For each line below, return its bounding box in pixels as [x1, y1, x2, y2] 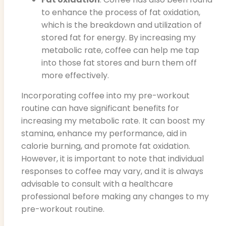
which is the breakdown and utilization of [41, 19, 202, 31]
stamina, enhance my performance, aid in [21, 127, 187, 139]
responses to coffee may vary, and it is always [21, 165, 203, 177]
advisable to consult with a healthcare [21, 178, 173, 190]
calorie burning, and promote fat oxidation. [21, 140, 190, 152]
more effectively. [41, 70, 109, 82]
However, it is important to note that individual [21, 152, 204, 164]
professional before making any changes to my [21, 190, 209, 202]
